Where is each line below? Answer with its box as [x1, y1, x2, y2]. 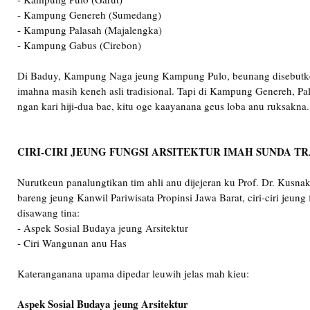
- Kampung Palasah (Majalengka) [17, 23, 162, 37]
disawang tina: [17, 206, 80, 219]
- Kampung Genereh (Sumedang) [17, 8, 161, 21]
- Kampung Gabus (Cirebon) [17, 38, 141, 52]
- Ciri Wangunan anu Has [17, 236, 127, 250]
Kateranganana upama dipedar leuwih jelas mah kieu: [17, 266, 249, 280]
